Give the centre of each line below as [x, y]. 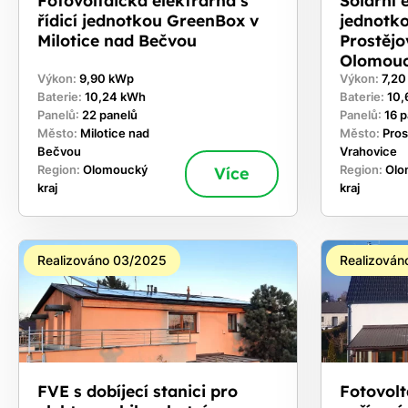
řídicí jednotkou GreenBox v [148, 20]
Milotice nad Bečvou [117, 40]
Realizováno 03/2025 [102, 260]
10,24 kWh [115, 97]
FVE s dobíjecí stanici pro [138, 391]
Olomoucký [115, 169]
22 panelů [110, 115]
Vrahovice [369, 151]
